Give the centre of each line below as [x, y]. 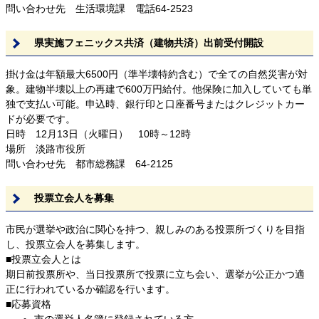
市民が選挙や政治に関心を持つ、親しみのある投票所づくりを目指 [155, 229]
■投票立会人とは [43, 259]
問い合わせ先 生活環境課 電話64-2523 [99, 8]
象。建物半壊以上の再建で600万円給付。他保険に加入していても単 [159, 89]
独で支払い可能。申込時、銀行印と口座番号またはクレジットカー [155, 104]
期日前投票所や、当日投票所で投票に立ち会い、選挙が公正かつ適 [155, 274]
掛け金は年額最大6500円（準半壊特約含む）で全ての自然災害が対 [157, 74]
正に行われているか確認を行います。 [90, 289]
